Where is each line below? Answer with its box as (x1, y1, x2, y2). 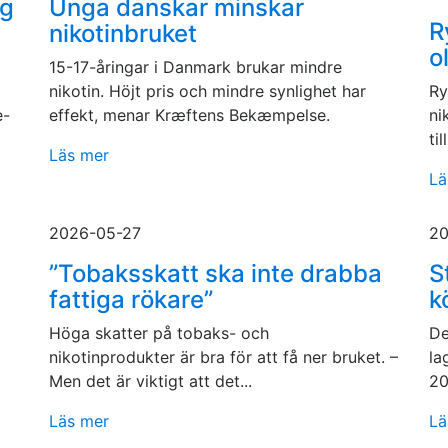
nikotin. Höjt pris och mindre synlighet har (49, 81, 366, 101)
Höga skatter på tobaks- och (49, 323, 269, 343)
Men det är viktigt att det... (49, 371, 252, 391)
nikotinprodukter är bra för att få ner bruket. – (49, 347, 398, 367)
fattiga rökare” (49, 285, 213, 314)
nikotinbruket (49, 19, 197, 48)
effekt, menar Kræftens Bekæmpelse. (49, 105, 330, 125)
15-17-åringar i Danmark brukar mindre (49, 57, 342, 77)
